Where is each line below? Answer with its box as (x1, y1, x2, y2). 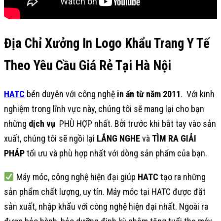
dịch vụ (29, 118, 57, 129)
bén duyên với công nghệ (25, 89, 117, 99)
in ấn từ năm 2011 (117, 89, 181, 99)
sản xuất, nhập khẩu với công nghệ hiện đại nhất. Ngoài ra (4, 201, 208, 212)
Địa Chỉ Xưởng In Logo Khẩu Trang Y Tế (4, 36, 210, 51)
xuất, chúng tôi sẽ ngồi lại (4, 133, 95, 144)
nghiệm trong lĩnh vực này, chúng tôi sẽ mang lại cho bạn (4, 104, 204, 114)
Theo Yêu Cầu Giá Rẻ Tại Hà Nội (4, 58, 171, 74)
